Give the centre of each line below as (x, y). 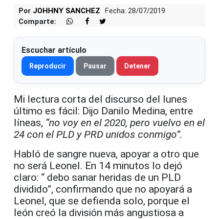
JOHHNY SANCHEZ (66, 11)
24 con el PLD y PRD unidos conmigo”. (98, 134)
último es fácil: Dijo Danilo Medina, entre (103, 111)
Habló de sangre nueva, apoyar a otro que (106, 154)
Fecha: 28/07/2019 (135, 11)
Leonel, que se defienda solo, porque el (102, 201)
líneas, (30, 122)
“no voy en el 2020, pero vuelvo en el (125, 122)
